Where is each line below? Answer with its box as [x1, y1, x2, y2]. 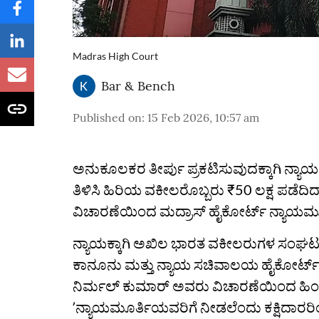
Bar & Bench [101, 78, 175, 94]
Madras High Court [73, 50, 158, 62]
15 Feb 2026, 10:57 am [147, 110, 259, 125]
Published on [73, 110, 142, 125]
